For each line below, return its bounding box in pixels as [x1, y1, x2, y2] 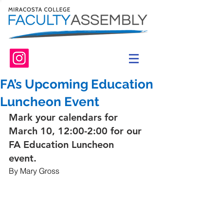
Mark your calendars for [9, 111, 121, 123]
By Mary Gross [9, 166, 59, 176]
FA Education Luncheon [9, 139, 117, 150]
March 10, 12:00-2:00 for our [9, 125, 145, 137]
